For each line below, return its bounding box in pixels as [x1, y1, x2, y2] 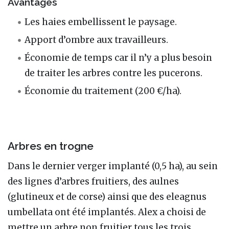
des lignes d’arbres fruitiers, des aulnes [8, 175, 179, 187]
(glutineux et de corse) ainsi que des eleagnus [8, 191, 207, 202]
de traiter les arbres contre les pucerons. [25, 67, 203, 79]
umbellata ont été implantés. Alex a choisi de [8, 206, 206, 218]
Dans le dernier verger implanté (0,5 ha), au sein [8, 160, 218, 172]
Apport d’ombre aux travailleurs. [25, 34, 169, 45]
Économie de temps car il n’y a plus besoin [25, 52, 213, 63]
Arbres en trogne [8, 140, 94, 153]
